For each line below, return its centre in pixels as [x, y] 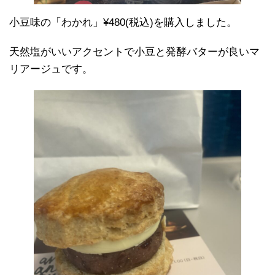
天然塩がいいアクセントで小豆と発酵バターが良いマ [134, 52]
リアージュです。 [51, 69]
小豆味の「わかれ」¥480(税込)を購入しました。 [123, 22]
